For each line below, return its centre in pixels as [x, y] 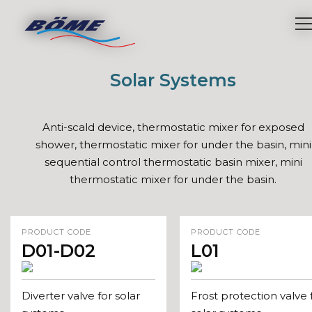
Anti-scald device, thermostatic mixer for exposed [173, 127]
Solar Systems [173, 80]
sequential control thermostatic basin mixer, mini [173, 162]
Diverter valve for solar [81, 296]
